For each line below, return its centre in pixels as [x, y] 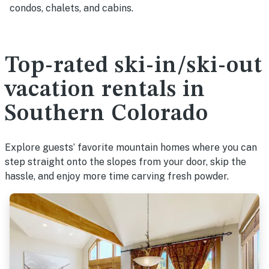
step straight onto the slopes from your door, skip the [125, 162]
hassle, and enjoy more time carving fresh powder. [117, 176]
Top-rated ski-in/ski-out [134, 66]
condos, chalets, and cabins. [71, 8]
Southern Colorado [107, 114]
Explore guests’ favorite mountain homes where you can [131, 147]
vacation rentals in [105, 90]
